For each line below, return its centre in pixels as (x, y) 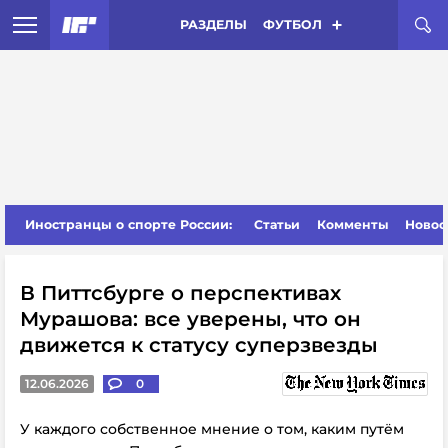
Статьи (277, 224)
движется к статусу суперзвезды (199, 345)
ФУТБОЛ (292, 24)
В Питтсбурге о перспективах (180, 293)
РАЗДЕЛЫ (213, 24)
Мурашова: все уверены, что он (190, 319)
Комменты (352, 224)
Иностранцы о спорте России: (128, 224)
